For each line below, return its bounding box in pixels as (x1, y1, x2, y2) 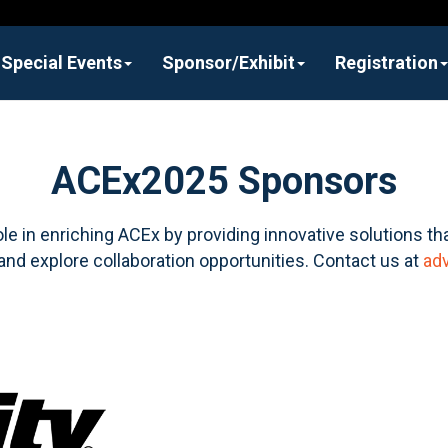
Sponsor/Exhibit (162, 51, 295, 73)
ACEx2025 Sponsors (51, 158, 397, 203)
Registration (335, 51, 438, 73)
